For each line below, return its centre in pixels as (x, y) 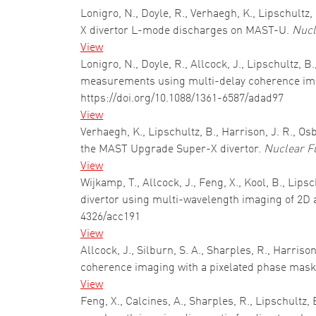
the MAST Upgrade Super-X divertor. (172, 150)
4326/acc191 (110, 217)
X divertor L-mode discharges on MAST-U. (186, 31)
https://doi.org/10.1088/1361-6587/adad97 (182, 99)
